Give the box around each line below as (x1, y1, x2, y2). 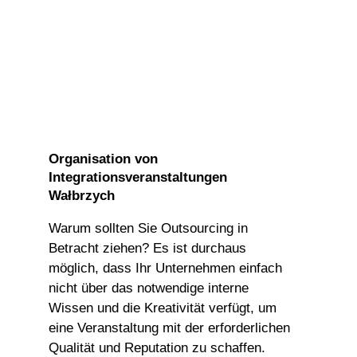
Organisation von (49, 151, 159, 167)
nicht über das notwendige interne (49, 280, 249, 296)
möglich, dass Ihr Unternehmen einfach (49, 260, 283, 276)
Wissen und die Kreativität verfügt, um (49, 300, 277, 316)
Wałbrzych (49, 187, 116, 203)
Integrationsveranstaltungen (49, 169, 228, 185)
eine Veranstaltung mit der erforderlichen (49, 320, 291, 335)
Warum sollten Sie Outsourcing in (49, 220, 249, 236)
